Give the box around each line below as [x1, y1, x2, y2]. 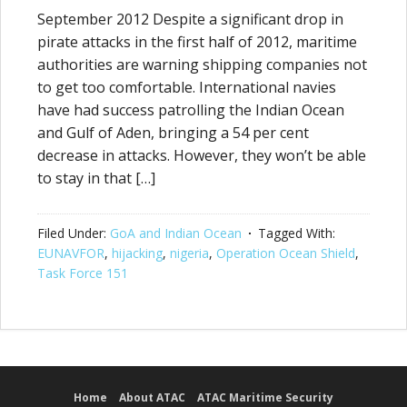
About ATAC [119, 390, 185, 405]
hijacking [112, 244, 163, 262]
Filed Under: [37, 224, 110, 242]
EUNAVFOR [37, 244, 104, 262]
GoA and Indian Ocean [110, 224, 242, 242]
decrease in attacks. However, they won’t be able [37, 145, 366, 165]
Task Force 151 [37, 264, 128, 282]
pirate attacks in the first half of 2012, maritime [37, 32, 357, 52]
